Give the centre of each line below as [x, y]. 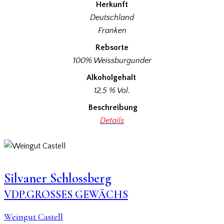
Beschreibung [113, 107]
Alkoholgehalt [111, 77]
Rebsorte [112, 47]
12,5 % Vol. [112, 90]
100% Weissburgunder [112, 60]
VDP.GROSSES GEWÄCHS [66, 195]
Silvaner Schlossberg [58, 179]
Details [112, 120]
